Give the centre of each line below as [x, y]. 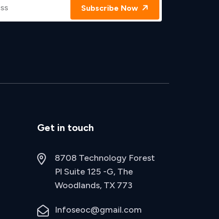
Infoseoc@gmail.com [98, 210]
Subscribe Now [110, 8]
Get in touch [66, 128]
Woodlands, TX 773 [94, 185]
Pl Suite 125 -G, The [94, 172]
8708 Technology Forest [105, 158]
